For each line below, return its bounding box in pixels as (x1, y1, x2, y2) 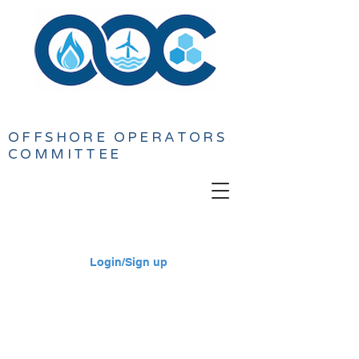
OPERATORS (113, 129, 228, 146)
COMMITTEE (8, 146, 122, 163)
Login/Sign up (89, 255, 167, 268)
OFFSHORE (8, 129, 108, 146)
